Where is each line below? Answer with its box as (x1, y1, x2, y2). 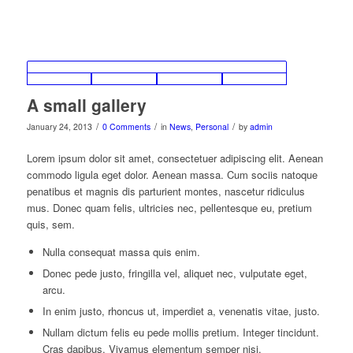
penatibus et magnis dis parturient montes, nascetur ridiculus (26, 184, 305, 199)
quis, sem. (26, 217, 75, 232)
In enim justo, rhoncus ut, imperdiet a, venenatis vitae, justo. (42, 303, 320, 319)
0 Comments (102, 121, 150, 133)
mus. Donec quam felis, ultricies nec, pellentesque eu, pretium (26, 200, 312, 216)
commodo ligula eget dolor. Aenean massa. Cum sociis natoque (26, 167, 318, 183)
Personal (195, 121, 229, 133)
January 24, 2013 (26, 121, 92, 133)
